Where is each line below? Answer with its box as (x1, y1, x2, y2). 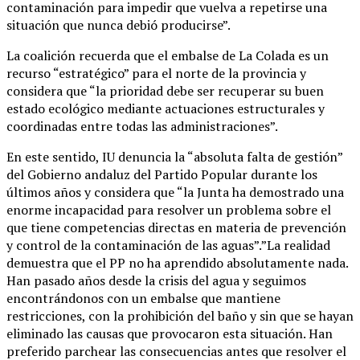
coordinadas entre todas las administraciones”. (6, 117, 278, 135)
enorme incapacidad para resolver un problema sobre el (6, 200, 331, 219)
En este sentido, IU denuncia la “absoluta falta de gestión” (6, 147, 342, 166)
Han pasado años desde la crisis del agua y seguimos (6, 271, 306, 289)
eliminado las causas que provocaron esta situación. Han (6, 324, 333, 342)
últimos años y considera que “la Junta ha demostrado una (6, 182, 344, 201)
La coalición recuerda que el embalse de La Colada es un (6, 46, 329, 64)
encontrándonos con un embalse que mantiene (6, 288, 280, 307)
